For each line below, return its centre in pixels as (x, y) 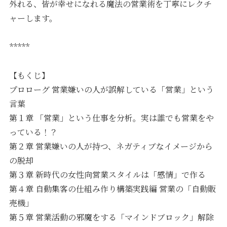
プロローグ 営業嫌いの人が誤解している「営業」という (112, 90)
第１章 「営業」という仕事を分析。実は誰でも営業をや (112, 118)
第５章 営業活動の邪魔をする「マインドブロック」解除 (112, 217)
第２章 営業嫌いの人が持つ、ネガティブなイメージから (111, 146)
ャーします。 (33, 18)
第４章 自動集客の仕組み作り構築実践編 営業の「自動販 (113, 189)
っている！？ (34, 132)
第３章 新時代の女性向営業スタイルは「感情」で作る (108, 175)
